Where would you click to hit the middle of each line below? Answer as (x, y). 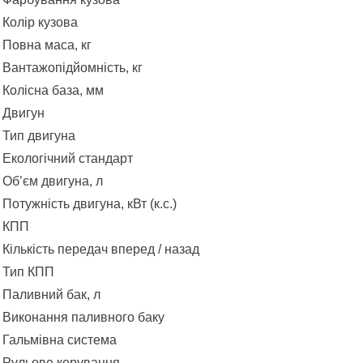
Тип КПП (28, 271)
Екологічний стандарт (68, 158)
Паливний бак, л (51, 294)
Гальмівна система (60, 340)
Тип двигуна (39, 135)
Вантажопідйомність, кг (73, 67)
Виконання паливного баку (83, 317)
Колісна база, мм (53, 90)
